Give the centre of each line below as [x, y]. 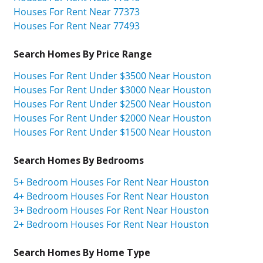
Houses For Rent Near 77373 [77, 11]
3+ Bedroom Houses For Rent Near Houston [111, 210]
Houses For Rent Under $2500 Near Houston [112, 104]
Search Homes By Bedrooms [79, 160]
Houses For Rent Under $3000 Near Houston [112, 90]
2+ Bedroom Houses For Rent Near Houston [111, 224]
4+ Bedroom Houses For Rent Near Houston [111, 196]
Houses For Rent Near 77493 [77, 26]
